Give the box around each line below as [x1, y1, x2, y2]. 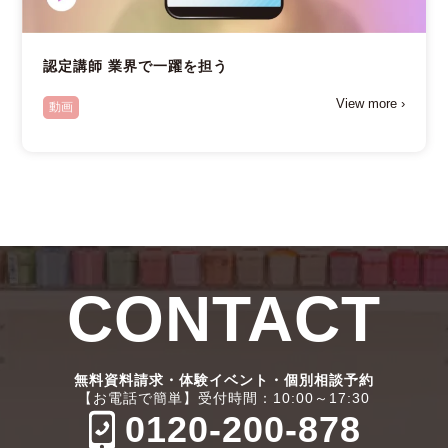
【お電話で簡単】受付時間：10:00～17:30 [77, 390, 370, 407]
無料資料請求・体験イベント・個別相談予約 [73, 372, 374, 389]
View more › [336, 96, 406, 112]
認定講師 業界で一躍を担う [42, 58, 228, 75]
